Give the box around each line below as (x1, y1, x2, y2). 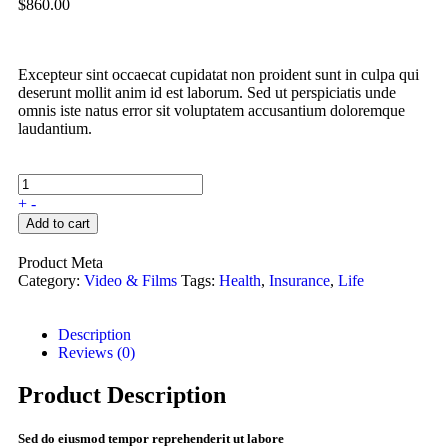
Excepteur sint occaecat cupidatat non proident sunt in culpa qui (18, 66, 419, 84)
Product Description (18, 382, 226, 409)
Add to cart (26, 216, 90, 232)
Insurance (269, 272, 330, 290)
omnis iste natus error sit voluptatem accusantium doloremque (18, 102, 405, 120)
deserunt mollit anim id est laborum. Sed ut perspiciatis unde (18, 84, 396, 102)
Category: (18, 272, 80, 290)
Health (219, 272, 261, 290)
